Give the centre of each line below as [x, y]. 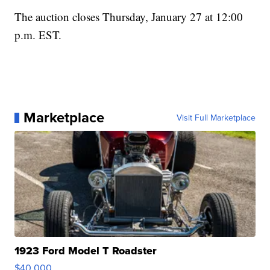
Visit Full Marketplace [216, 118]
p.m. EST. [38, 35]
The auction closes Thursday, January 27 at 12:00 [129, 17]
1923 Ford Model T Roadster [86, 251]
